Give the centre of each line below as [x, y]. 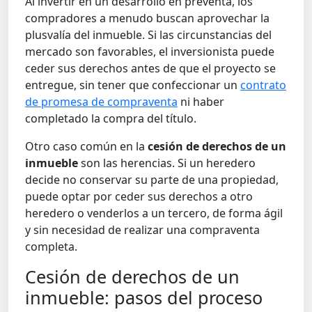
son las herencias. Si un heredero [167, 163]
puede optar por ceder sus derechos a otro [139, 196]
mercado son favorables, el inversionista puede [150, 51]
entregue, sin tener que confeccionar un [133, 85]
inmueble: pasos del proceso [144, 297]
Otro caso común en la [86, 146]
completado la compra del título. [111, 118]
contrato [263, 85]
